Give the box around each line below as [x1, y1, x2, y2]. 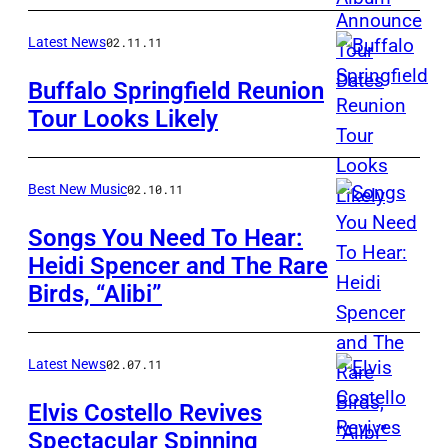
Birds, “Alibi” [28, 280, 162, 309]
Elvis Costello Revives [28, 399, 262, 428]
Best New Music [28, 181, 127, 198]
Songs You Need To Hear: [28, 224, 303, 253]
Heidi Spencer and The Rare [28, 252, 328, 281]
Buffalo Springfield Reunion [28, 77, 324, 106]
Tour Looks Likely [28, 105, 218, 134]
